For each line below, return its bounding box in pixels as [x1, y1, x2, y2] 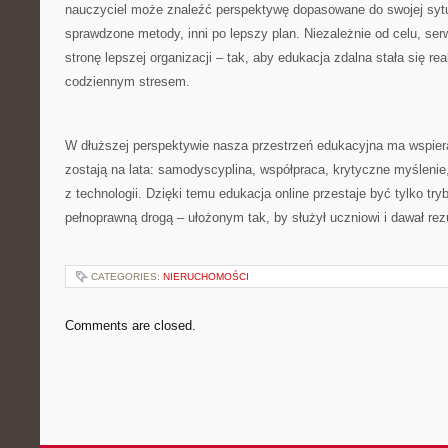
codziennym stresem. [65, 74, 190, 89]
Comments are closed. [65, 318, 196, 333]
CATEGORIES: [91, 271, 163, 282]
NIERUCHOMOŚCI [163, 271, 249, 282]
